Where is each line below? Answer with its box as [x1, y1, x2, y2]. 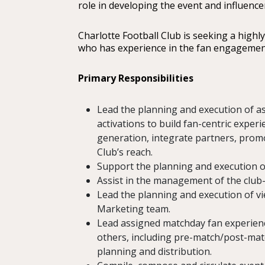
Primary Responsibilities [78, 72, 193, 85]
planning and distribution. [97, 245, 212, 258]
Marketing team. [97, 202, 170, 216]
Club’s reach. [97, 146, 153, 159]
